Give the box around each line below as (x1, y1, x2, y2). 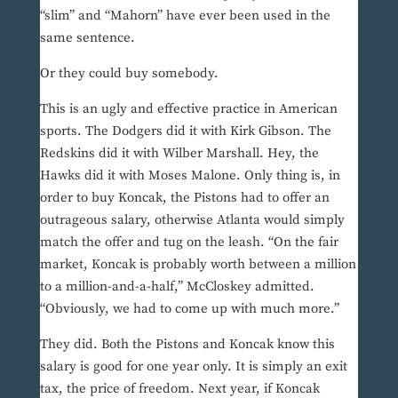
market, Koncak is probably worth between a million (39, 256, 356, 274)
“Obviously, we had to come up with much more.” (39, 300, 339, 318)
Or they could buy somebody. (39, 65, 219, 83)
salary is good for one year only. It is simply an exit (39, 358, 347, 376)
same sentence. (39, 29, 135, 47)
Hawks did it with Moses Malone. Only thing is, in (39, 167, 340, 185)
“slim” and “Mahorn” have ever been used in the (39, 7, 330, 25)
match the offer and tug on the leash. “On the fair (39, 234, 338, 251)
